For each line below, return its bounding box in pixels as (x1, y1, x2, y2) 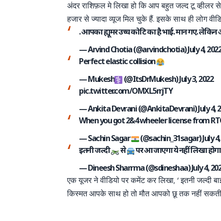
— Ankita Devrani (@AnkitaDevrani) (79, 103, 198, 114)
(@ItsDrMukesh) (122, 74, 180, 85)
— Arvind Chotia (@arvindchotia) (79, 44, 188, 55)
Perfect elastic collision (79, 56, 157, 67)
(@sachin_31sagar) (139, 133, 203, 144)
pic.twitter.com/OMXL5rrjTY (79, 85, 173, 97)
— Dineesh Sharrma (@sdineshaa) (79, 162, 191, 174)
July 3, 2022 (179, 74, 214, 85)
